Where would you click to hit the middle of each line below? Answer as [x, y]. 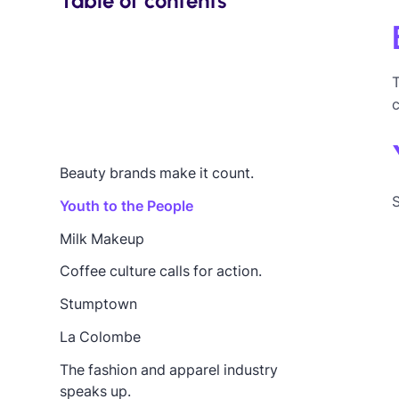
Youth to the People [127, 205]
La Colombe [101, 337]
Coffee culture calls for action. [161, 271]
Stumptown [99, 304]
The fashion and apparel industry [169, 369]
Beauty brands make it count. [157, 173]
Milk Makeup [102, 238]
